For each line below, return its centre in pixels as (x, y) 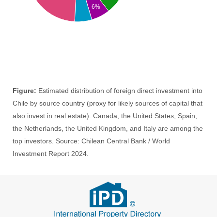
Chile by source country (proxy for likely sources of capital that (108, 103)
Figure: (25, 91)
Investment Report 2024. (51, 154)
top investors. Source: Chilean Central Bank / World (92, 141)
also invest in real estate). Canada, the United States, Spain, (105, 116)
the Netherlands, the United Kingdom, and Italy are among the (108, 128)
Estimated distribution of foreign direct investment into (120, 91)
